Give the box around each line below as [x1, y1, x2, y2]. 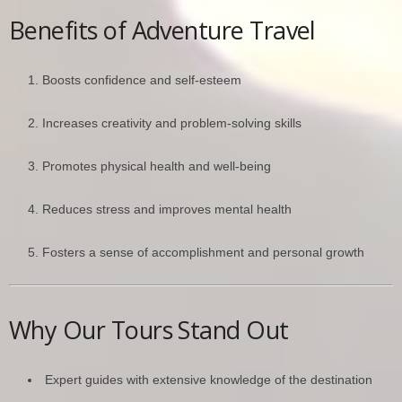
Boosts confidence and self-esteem [42, 72, 241, 87]
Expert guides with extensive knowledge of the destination [45, 371, 372, 387]
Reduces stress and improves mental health [42, 201, 292, 216]
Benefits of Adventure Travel [9, 13, 316, 47]
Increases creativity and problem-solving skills [42, 115, 301, 130]
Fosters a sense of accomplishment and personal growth [42, 244, 364, 259]
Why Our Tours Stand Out [9, 312, 289, 346]
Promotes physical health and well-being [42, 158, 271, 173]
